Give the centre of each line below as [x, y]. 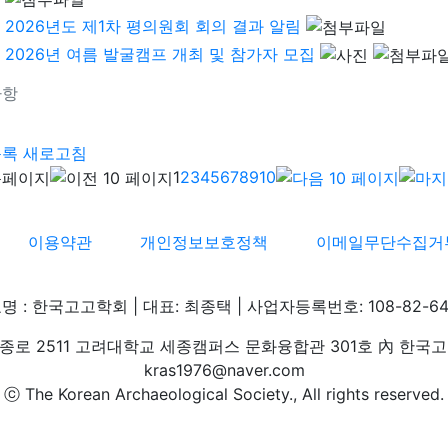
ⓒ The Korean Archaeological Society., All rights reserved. [224, 394]
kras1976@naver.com [224, 370]
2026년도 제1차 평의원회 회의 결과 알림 [153, 25]
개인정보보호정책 [204, 242]
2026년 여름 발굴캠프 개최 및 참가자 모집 [160, 53]
